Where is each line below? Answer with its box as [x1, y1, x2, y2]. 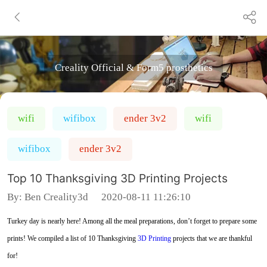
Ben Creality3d [24, 191, 88, 203]
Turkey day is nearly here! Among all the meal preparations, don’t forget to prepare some [7, 216, 257, 225]
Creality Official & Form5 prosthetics [54, 61, 213, 73]
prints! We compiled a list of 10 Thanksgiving [7, 234, 138, 243]
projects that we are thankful [170, 234, 252, 243]
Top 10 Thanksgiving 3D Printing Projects [7, 170, 228, 185]
